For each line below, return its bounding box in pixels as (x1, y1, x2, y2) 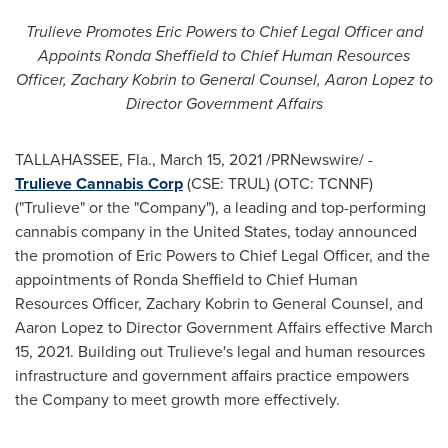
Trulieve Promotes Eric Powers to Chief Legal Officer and (25, 20, 423, 43)
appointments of (15, 268, 133, 291)
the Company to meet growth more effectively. (15, 388, 340, 411)
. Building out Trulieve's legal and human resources (70, 340, 425, 363)
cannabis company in (15, 220, 166, 243)
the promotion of (15, 244, 136, 267)
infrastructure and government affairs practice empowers (15, 364, 409, 387)
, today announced (287, 220, 417, 243)
